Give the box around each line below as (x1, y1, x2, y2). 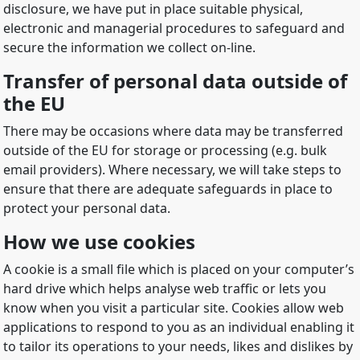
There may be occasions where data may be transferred (3, 122, 343, 141)
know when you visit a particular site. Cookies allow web (3, 299, 344, 317)
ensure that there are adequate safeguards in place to (3, 180, 333, 198)
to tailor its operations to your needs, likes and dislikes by (3, 337, 353, 356)
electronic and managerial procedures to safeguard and (3, 19, 345, 38)
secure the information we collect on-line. (3, 39, 256, 57)
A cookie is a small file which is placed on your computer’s (3, 260, 354, 279)
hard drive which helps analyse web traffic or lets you (3, 280, 326, 298)
